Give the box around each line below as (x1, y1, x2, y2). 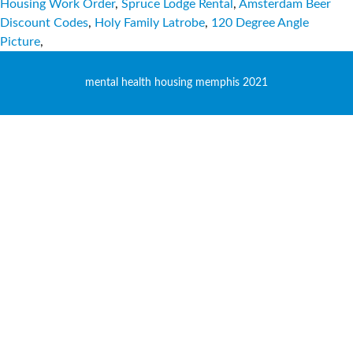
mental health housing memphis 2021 (85, 77, 268, 88)
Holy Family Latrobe (95, 17, 205, 29)
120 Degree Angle (211, 17, 309, 29)
